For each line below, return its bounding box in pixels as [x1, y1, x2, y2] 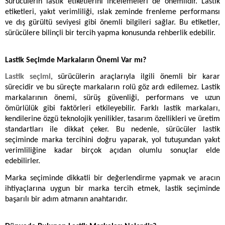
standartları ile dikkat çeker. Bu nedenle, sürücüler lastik [5, 126, 220, 134]
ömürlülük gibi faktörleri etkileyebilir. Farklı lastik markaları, [5, 104, 220, 113]
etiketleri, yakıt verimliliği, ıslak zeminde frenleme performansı [5, 8, 220, 16]
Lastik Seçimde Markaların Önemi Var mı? [5, 56, 146, 64]
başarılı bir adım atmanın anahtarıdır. [5, 195, 128, 204]
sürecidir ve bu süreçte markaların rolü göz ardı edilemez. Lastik [5, 83, 220, 92]
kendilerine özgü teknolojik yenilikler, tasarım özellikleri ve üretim [5, 115, 220, 124]
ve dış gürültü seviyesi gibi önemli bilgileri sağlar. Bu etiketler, [5, 18, 220, 27]
